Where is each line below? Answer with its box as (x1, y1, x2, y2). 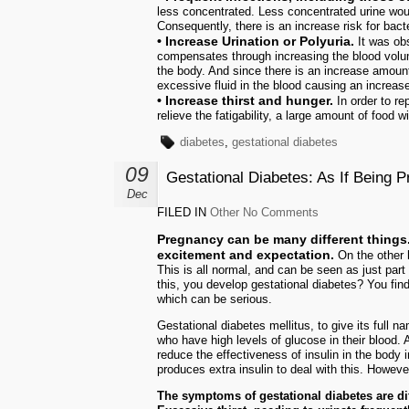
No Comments (243, 205, 319, 219)
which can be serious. (157, 292, 272, 306)
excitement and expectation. (157, 247, 334, 262)
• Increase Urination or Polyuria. (157, 34, 354, 48)
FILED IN (157, 205, 210, 219)
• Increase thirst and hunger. (157, 93, 333, 108)
